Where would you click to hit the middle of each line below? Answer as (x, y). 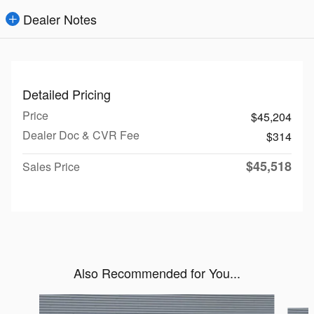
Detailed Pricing (67, 94)
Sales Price (51, 166)
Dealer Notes (60, 19)
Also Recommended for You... (157, 272)
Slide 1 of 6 (33, 301)
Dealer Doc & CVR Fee (81, 135)
